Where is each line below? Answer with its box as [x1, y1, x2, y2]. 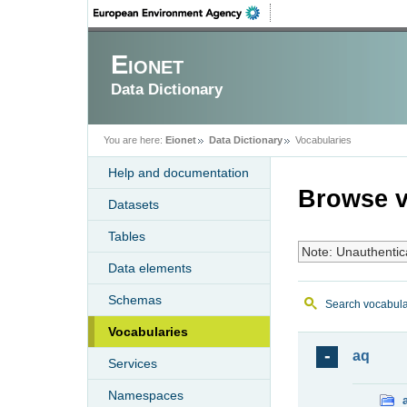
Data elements [108, 261, 192, 275]
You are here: [104, 134, 163, 145]
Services [108, 356, 157, 371]
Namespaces [108, 388, 184, 402]
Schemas [108, 293, 162, 307]
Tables [108, 229, 145, 243]
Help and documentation [108, 165, 249, 180]
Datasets [108, 197, 159, 212]
